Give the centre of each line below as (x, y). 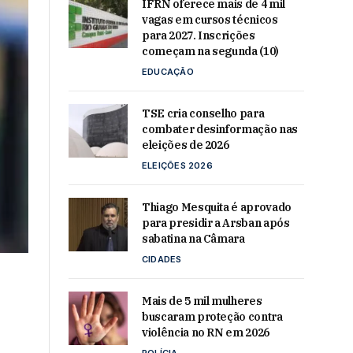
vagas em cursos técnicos (210, 20)
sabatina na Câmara (193, 239)
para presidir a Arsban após (216, 223)
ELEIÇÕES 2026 (177, 165)
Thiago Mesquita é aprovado (217, 207)
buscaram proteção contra (212, 317)
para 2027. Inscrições (199, 35)
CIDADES (162, 259)
